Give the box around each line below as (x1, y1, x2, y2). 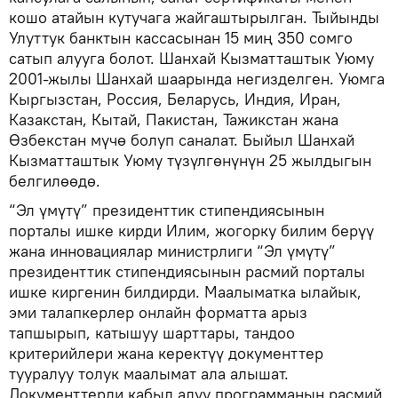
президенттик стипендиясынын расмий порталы (9, 261, 365, 282)
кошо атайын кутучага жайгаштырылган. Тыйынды (9, 7, 379, 28)
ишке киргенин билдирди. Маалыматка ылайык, (9, 282, 362, 302)
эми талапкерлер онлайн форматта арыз (9, 302, 307, 322)
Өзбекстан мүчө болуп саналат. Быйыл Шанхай (9, 130, 354, 150)
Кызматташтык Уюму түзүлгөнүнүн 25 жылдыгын (9, 150, 371, 171)
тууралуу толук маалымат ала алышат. (9, 363, 289, 384)
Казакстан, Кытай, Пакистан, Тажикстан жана (9, 109, 338, 130)
